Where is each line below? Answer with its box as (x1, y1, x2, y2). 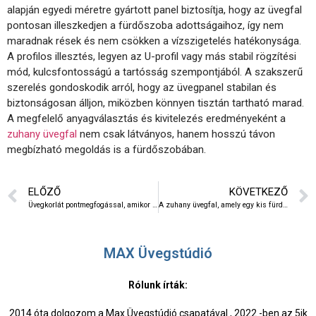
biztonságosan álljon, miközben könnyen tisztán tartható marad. (7, 96, 304, 109)
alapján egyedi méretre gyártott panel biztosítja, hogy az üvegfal (7, 3, 302, 16)
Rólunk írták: (128, 279, 188, 291)
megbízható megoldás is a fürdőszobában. (7, 142, 206, 156)
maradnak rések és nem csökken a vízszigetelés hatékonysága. (7, 34, 301, 47)
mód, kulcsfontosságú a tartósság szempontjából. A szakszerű (7, 65, 303, 78)
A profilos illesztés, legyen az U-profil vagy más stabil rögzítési (7, 49, 296, 63)
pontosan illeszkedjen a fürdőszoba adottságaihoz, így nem (7, 18, 284, 32)
